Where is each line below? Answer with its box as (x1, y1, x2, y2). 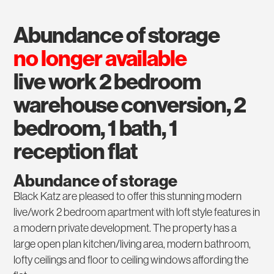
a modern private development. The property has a (13, 221, 237, 235)
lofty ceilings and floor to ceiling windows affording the (13, 253, 249, 267)
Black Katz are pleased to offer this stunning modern (13, 189, 242, 204)
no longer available (13, 44, 187, 72)
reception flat (13, 137, 138, 165)
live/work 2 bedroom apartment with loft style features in (13, 205, 261, 220)
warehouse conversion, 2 (13, 91, 246, 119)
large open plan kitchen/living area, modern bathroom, (13, 237, 251, 251)
